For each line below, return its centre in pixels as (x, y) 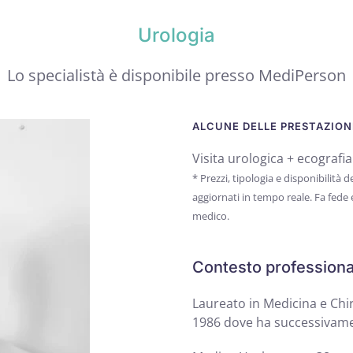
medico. (211, 216)
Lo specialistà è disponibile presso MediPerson (176, 75)
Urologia (176, 35)
